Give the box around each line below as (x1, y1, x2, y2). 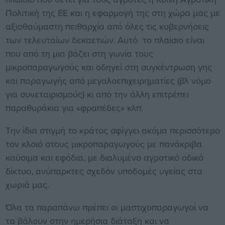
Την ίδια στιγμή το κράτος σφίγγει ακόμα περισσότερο (5, 124, 220, 137)
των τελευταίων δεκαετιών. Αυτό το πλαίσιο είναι (5, 34, 204, 47)
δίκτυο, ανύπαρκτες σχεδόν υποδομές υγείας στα (5, 165, 202, 178)
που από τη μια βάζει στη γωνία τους (5, 47, 153, 60)
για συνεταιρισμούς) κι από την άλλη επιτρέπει (5, 88, 189, 101)
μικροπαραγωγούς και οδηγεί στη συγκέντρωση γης (5, 61, 212, 74)
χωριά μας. (5, 178, 49, 191)
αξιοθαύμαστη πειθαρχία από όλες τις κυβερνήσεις (5, 20, 209, 33)
